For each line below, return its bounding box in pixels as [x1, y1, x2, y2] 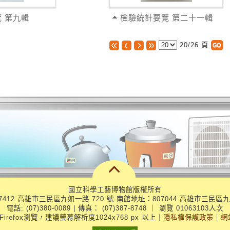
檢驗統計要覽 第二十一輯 [120, 13, 214, 22]
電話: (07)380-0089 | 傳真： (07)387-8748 [7, 204, 149, 212]
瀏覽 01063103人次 [157, 204, 223, 212]
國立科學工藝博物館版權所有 [68, 185, 162, 194]
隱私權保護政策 [163, 213, 214, 221]
